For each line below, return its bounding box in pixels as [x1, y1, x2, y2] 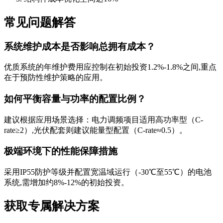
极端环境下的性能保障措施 [4, 146, 117, 157]
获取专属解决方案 [4, 200, 100, 213]
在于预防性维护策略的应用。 [4, 73, 108, 82]
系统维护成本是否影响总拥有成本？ [4, 41, 155, 52]
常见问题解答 [4, 15, 76, 29]
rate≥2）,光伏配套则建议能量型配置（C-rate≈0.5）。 [4, 125, 187, 134]
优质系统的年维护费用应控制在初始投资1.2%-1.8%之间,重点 [4, 63, 217, 72]
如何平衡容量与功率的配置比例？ [4, 93, 146, 104]
